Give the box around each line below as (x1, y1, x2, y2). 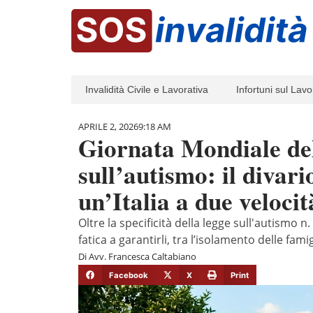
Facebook (108, 270, 148, 280)
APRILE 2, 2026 (78, 120, 138, 133)
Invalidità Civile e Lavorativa (85, 84, 208, 96)
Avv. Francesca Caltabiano (89, 250, 196, 263)
